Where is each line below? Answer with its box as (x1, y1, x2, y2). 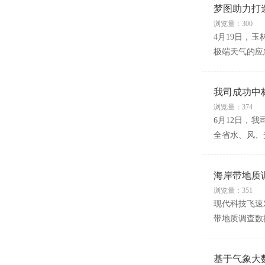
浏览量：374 (213, 103, 253, 111)
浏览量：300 (213, 20, 253, 28)
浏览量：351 (213, 186, 253, 195)
